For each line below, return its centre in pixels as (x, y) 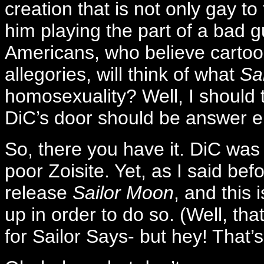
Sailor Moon (123, 193)
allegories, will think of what (122, 74)
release (39, 193)
